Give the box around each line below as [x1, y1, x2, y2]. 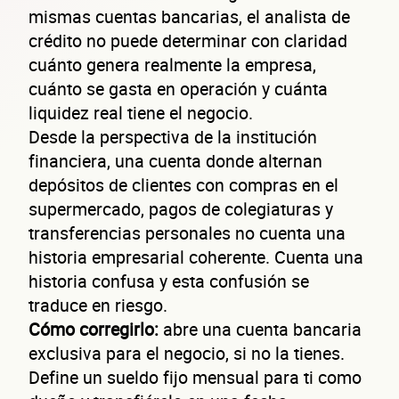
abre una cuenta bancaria [159, 316, 362, 341]
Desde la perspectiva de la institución [28, 124, 317, 149]
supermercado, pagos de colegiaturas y [28, 196, 333, 221]
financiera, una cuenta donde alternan [28, 148, 322, 173]
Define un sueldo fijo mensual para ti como [28, 364, 362, 389]
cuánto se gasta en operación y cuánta [28, 76, 328, 101]
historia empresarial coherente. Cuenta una [28, 244, 363, 269]
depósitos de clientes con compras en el [28, 172, 338, 197]
